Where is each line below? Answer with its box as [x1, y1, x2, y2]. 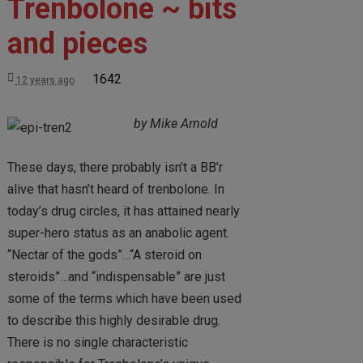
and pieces [6, 27, 147, 61]
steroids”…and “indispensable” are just [6, 269, 225, 285]
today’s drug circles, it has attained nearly [6, 203, 240, 220]
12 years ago [15, 75, 75, 86]
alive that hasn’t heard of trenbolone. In [6, 181, 224, 198]
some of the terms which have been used [6, 291, 241, 307]
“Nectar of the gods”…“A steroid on [6, 247, 202, 263]
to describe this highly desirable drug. [6, 313, 220, 329]
